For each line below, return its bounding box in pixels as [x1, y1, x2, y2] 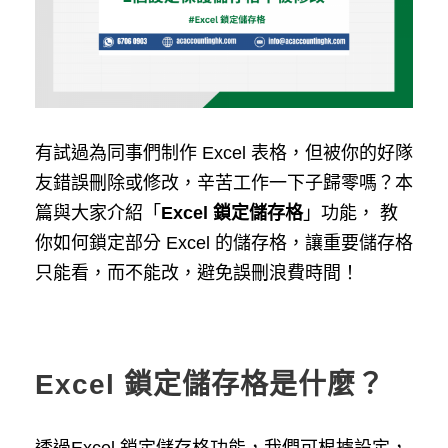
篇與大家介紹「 [35, 202, 161, 223]
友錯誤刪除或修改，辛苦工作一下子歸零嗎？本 [35, 172, 413, 193]
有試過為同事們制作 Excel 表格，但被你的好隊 [35, 142, 413, 163]
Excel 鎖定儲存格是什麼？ [35, 368, 385, 400]
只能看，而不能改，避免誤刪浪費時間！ [35, 262, 359, 283]
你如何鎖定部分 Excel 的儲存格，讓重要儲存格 [35, 232, 413, 253]
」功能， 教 [303, 202, 398, 223]
